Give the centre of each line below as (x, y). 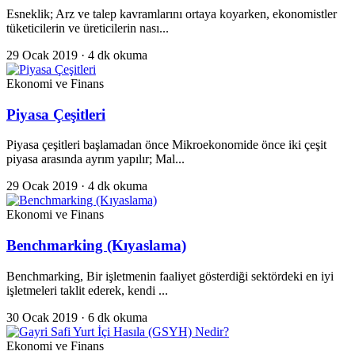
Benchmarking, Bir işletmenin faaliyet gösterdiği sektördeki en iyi (170, 276)
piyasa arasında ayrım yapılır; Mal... (95, 159)
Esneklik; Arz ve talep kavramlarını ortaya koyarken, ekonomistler (172, 13)
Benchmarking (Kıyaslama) (96, 246)
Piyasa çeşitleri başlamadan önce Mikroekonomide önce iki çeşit (166, 145)
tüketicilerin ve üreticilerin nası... (88, 28)
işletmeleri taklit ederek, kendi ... (87, 290)
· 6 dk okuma (114, 317)
